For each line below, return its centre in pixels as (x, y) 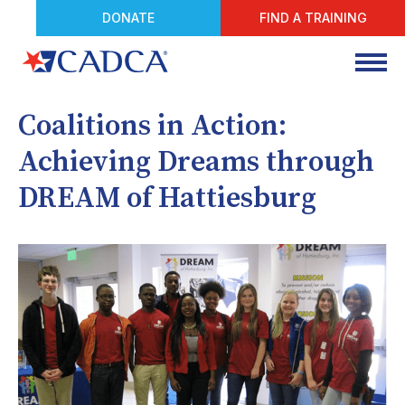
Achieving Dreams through (196, 163)
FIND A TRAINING (313, 18)
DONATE (128, 18)
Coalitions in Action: (152, 127)
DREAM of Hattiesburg (167, 199)
